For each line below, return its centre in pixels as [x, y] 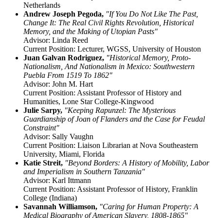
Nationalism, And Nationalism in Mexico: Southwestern [109, 67]
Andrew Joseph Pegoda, [64, 14]
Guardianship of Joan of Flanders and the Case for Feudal [114, 119]
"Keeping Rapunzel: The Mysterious [120, 110]
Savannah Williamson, [61, 207]
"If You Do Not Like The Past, [152, 14]
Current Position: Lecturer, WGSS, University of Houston [112, 49]
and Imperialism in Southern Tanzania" [84, 172]
